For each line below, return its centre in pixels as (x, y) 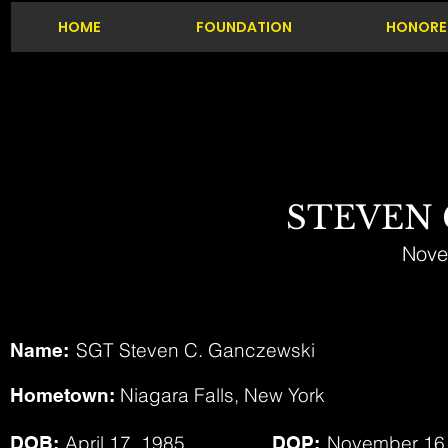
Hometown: (62, 395)
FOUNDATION (243, 27)
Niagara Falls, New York (222, 395)
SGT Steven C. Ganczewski (195, 350)
